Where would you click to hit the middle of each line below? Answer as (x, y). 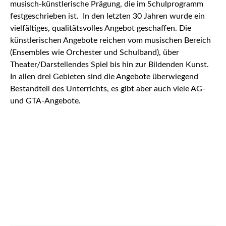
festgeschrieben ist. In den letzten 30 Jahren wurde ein (107, 16)
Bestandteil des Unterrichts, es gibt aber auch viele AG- (108, 89)
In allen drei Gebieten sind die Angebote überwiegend (104, 77)
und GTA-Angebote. (46, 101)
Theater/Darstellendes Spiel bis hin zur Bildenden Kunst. (109, 65)
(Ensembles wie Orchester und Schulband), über (95, 52)
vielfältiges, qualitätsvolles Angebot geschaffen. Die (101, 28)
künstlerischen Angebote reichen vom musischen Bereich (110, 40)
